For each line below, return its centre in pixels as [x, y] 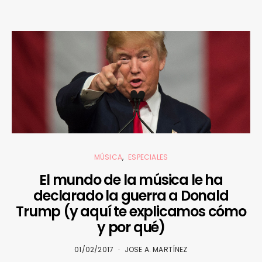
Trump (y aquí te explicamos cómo [131, 212]
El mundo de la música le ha [131, 180]
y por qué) [131, 227]
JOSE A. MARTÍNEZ [156, 250]
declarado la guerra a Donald [131, 196]
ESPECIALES [148, 157]
